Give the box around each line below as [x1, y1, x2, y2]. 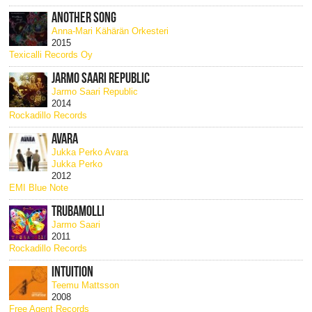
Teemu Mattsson [52, 280, 120, 291]
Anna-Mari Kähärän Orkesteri [52, 26, 169, 37]
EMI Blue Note [8, 182, 68, 194]
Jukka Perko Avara [52, 147, 129, 158]
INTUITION [52, 264, 94, 280]
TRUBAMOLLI [52, 203, 105, 219]
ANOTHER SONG [52, 10, 117, 26]
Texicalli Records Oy [8, 49, 93, 61]
